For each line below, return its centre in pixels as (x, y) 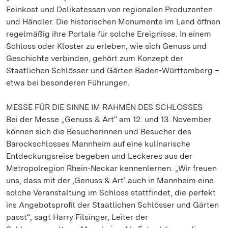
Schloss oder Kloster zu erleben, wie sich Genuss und (106, 46)
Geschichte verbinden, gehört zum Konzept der (95, 58)
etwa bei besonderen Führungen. (68, 83)
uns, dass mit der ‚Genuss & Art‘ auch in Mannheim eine (110, 180)
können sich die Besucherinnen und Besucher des (99, 132)
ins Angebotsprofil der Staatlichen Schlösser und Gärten (112, 205)
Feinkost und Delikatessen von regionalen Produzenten (109, 9)
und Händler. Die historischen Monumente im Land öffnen (113, 22)
